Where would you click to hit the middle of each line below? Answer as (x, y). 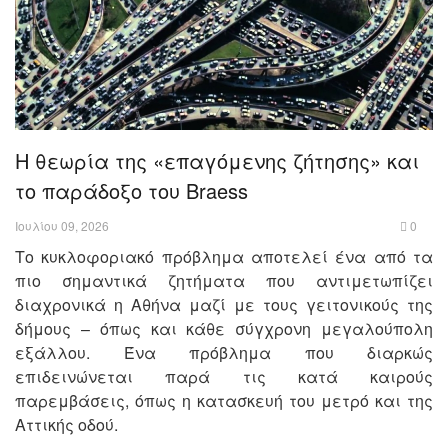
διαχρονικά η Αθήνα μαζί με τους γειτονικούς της (224, 304)
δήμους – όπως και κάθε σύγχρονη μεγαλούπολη (224, 328)
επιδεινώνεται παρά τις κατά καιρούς (224, 376)
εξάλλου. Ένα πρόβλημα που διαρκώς (224, 352)
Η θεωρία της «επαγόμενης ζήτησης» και (217, 160)
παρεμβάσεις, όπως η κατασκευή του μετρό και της (224, 400)
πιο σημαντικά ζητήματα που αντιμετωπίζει (224, 280)
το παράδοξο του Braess (134, 190)
